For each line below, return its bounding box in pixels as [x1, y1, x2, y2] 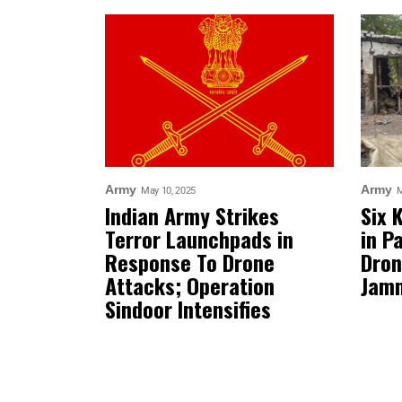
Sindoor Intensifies [105, 293, 271, 326]
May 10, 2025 [141, 184, 197, 197]
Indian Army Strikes [105, 199, 279, 232]
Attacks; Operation [105, 269, 275, 302]
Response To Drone [105, 246, 275, 279]
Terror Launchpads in [105, 223, 293, 256]
